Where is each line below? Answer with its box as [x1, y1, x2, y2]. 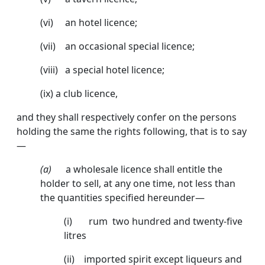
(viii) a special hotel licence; [40, 63, 164, 77]
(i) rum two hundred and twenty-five [64, 215, 243, 228]
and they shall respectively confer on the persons [17, 111, 237, 124]
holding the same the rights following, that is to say [17, 125, 247, 138]
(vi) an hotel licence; [40, 16, 137, 30]
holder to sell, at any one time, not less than [40, 177, 235, 190]
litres [64, 229, 86, 243]
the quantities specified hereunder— [40, 191, 205, 205]
